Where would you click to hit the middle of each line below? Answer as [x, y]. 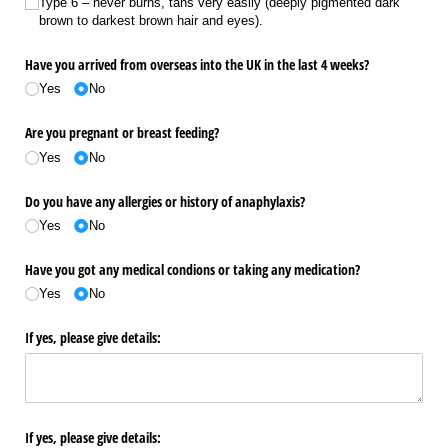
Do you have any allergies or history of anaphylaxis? [165, 201]
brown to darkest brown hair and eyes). [151, 21]
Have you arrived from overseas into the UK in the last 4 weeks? [197, 65]
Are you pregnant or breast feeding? [122, 133]
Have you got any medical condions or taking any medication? [194, 269]
